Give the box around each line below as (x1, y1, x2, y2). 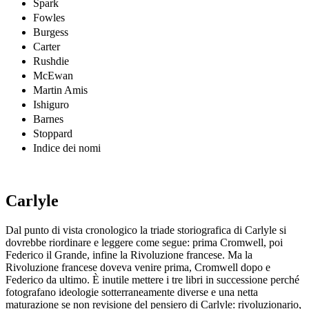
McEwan (33, 69, 73, 81)
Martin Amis (33, 83, 88, 96)
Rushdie (33, 54, 69, 67)
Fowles (33, 11, 65, 23)
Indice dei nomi (33, 141, 101, 154)
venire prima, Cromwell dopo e (132, 261, 270, 273)
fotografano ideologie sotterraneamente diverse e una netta (6, 286, 258, 298)
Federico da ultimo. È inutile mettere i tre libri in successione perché (6, 273, 299, 286)
